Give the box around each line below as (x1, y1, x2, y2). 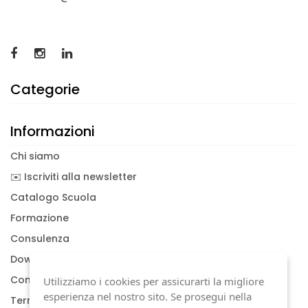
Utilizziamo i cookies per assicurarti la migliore (43, 274, 264, 288)
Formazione (10, 211, 69, 225)
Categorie (10, 80, 80, 100)
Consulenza (10, 232, 69, 246)
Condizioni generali (10, 273, 106, 287)
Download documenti (10, 252, 119, 267)
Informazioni (10, 122, 95, 142)
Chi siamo (10, 149, 60, 164)
